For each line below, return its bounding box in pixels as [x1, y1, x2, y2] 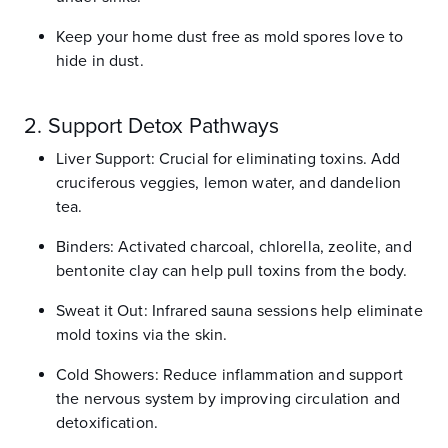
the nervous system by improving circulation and [56, 389, 401, 409]
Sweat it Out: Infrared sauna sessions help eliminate [56, 301, 423, 321]
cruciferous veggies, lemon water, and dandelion [56, 173, 402, 193]
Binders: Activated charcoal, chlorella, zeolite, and [56, 237, 412, 257]
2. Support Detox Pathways [24, 113, 279, 139]
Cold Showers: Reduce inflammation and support [56, 365, 403, 385]
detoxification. [56, 413, 158, 433]
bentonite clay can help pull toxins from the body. [56, 261, 408, 281]
